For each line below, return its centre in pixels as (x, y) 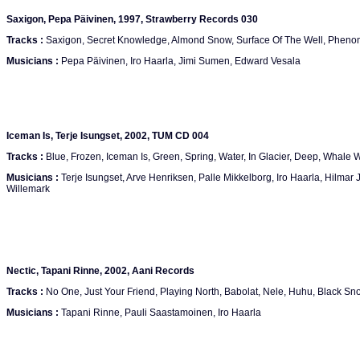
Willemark (28, 189)
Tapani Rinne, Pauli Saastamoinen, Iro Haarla (160, 313)
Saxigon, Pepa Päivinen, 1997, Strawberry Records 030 (132, 19)
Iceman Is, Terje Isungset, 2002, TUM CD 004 (108, 136)
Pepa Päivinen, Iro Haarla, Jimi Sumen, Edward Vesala (180, 61)
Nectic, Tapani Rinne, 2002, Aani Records (100, 271)
